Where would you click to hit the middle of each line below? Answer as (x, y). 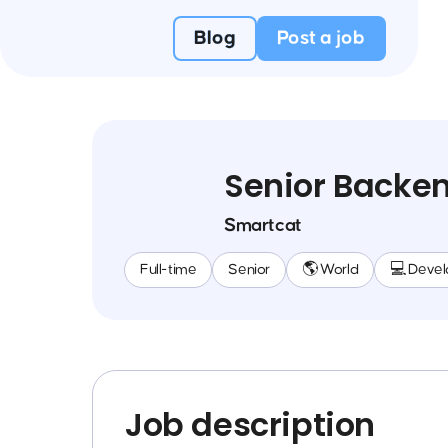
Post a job (321, 38)
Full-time (168, 269)
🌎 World (330, 269)
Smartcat (263, 225)
